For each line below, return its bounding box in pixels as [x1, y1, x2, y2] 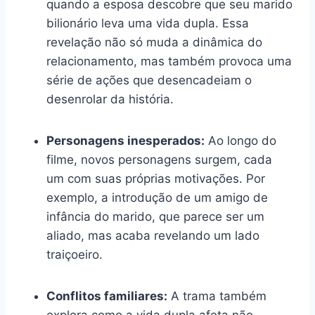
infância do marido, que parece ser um [46, 209, 264, 224]
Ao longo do [205, 133, 276, 148]
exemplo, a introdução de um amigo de [46, 190, 268, 205]
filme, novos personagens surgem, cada [46, 152, 272, 167]
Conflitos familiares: [46, 288, 167, 303]
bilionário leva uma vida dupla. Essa [46, 15, 249, 30]
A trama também [167, 288, 266, 303]
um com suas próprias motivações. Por [46, 171, 265, 186]
